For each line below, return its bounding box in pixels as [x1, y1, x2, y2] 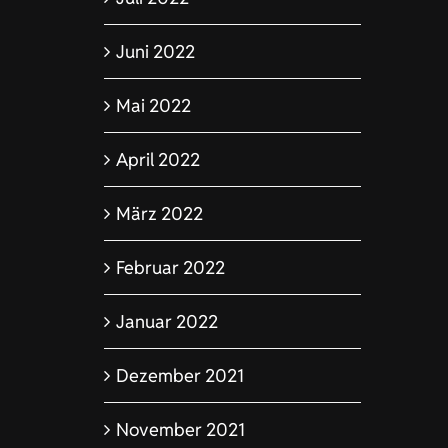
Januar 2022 [115, 309, 218, 333]
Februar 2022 [115, 255, 225, 279]
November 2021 [115, 417, 245, 441]
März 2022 [115, 201, 203, 225]
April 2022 [115, 147, 200, 171]
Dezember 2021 [115, 363, 244, 387]
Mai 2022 [115, 93, 191, 117]
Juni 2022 [115, 39, 195, 63]
